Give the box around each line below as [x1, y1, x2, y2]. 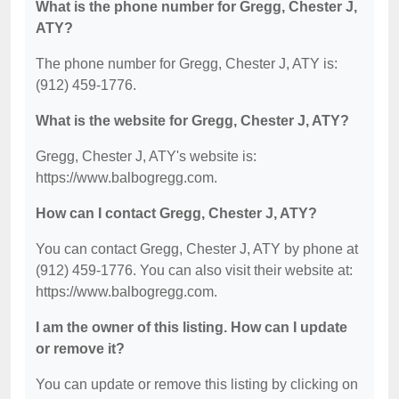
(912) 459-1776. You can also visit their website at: [36, 262, 353, 278]
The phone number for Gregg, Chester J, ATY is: [36, 55, 338, 71]
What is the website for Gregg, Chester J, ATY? [36, 112, 349, 128]
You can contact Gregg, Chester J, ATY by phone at [36, 240, 358, 256]
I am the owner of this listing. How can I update [36, 319, 347, 335]
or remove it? [36, 340, 125, 356]
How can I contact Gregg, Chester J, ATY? [36, 205, 317, 221]
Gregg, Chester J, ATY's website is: [36, 148, 256, 164]
